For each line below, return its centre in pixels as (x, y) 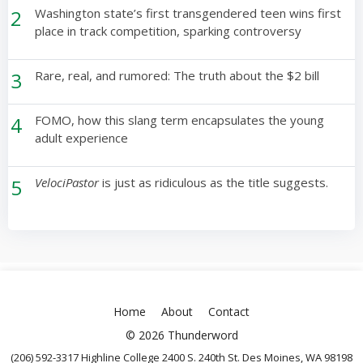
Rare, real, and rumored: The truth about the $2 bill (177, 75)
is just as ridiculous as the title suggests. (214, 182)
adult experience (82, 138)
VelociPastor (67, 182)
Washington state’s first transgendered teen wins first (188, 13)
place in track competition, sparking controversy (169, 31)
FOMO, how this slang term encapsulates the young (180, 120)
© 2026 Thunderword (181, 335)
